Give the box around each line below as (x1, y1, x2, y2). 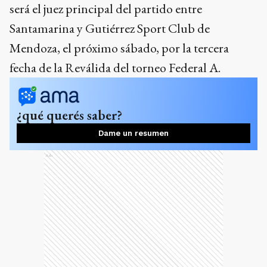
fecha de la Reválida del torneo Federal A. (10, 58, 221, 76)
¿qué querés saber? (17, 105, 122, 124)
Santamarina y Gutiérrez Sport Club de (10, 19, 210, 37)
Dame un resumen (98, 128, 169, 138)
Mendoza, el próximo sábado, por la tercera (10, 39, 229, 57)
